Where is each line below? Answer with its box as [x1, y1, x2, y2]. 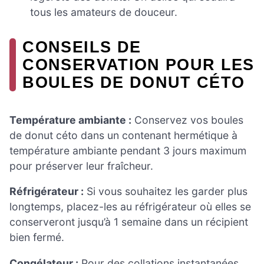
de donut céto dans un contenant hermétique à [9, 128, 237, 141]
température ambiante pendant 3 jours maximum [9, 144, 246, 157]
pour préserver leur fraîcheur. [9, 159, 153, 172]
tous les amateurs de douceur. [30, 6, 178, 19]
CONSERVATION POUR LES [22, 55, 255, 74]
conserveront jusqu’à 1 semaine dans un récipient [9, 216, 248, 229]
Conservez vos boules [131, 113, 243, 126]
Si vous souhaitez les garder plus [84, 185, 247, 198]
